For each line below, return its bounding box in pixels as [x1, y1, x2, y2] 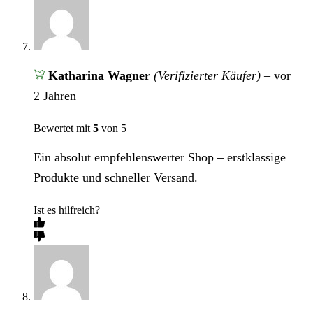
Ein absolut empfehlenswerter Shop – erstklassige [34, 150, 286, 165]
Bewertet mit [34, 122, 93, 135]
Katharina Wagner [48, 68, 154, 83]
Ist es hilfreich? [34, 204, 100, 217]
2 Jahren [34, 89, 76, 103]
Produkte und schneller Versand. [34, 170, 198, 185]
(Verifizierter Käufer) [153, 68, 261, 83]
